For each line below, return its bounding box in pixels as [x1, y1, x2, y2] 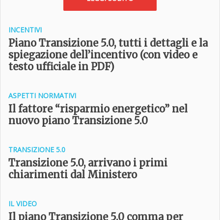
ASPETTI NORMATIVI [8, 91, 76, 100]
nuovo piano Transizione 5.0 [8, 114, 148, 127]
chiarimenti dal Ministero [8, 168, 137, 181]
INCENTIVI [8, 25, 42, 34]
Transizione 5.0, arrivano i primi [8, 157, 167, 169]
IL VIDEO [8, 199, 37, 208]
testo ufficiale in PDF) [8, 60, 114, 73]
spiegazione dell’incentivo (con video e [8, 49, 197, 61]
